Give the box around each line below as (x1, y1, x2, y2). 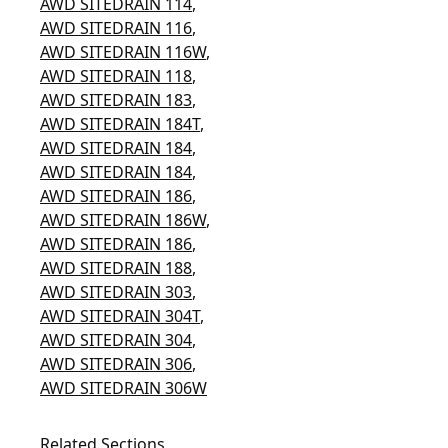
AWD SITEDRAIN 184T (40, 113, 200, 135)
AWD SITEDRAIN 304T (40, 305, 200, 327)
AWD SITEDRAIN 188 (40, 257, 192, 279)
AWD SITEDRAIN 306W (40, 377, 207, 399)
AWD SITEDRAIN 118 (40, 65, 192, 87)
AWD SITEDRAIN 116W (40, 41, 206, 63)
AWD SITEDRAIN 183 (40, 89, 192, 111)
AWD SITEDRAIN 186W (40, 209, 206, 231)
